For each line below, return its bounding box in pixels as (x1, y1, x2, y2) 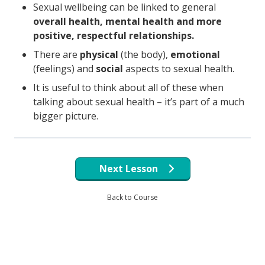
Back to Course (107, 192, 158, 202)
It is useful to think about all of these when (33, 81, 224, 94)
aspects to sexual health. (123, 62, 234, 75)
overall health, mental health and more (33, 15, 222, 28)
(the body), (121, 48, 170, 61)
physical (80, 48, 121, 61)
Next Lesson (99, 162, 158, 175)
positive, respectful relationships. (33, 29, 194, 42)
